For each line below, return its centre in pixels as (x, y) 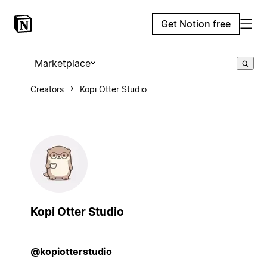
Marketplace (62, 63)
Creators (47, 89)
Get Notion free (196, 24)
